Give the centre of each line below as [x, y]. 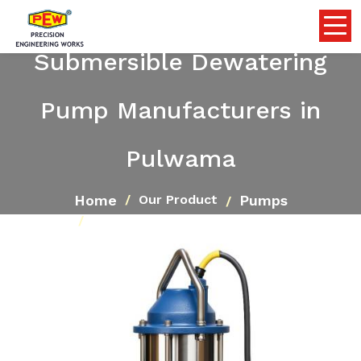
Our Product [178, 199]
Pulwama [180, 158]
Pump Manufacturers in [180, 110]
